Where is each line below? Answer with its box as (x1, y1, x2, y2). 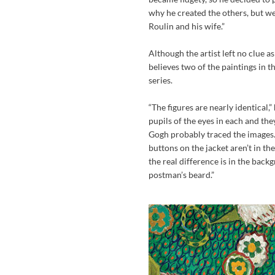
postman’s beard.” (149, 169, 214, 180)
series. (149, 74, 172, 85)
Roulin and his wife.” (149, 20, 225, 31)
